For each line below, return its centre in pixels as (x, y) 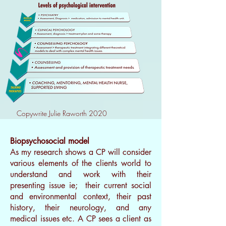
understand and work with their (81, 174)
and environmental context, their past (81, 196)
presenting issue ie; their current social (81, 185)
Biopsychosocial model (50, 141)
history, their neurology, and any (81, 208)
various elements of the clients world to (81, 163)
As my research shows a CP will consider (81, 152)
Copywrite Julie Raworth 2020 (62, 113)
